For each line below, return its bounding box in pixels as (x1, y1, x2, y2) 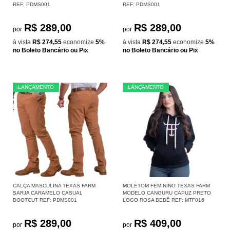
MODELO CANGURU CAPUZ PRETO (123, 189, 211, 196)
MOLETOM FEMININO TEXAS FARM (123, 182, 210, 188)
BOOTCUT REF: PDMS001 (13, 197, 77, 203)
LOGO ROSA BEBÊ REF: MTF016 (123, 197, 204, 203)
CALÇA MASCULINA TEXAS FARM (13, 182, 95, 188)
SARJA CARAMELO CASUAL (13, 189, 83, 196)
